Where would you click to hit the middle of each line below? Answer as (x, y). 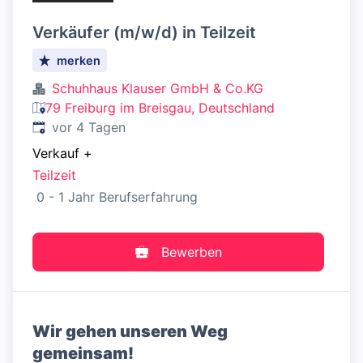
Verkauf (56, 153)
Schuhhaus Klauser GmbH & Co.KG (158, 88)
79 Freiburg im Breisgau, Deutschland (160, 108)
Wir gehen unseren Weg (130, 332)
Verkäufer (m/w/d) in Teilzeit (144, 32)
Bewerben (191, 252)
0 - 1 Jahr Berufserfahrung (115, 197)
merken (79, 60)
